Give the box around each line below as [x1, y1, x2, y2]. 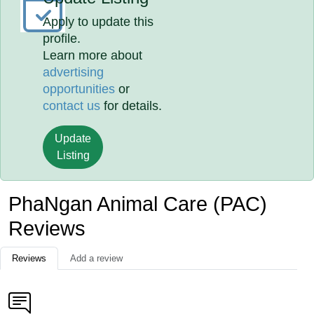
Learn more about [43, 48, 143, 62]
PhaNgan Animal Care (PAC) [8, 193, 267, 215]
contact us [43, 99, 101, 113]
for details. [100, 99, 163, 113]
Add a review [70, 253, 123, 264]
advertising [43, 65, 104, 79]
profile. [43, 32, 81, 46]
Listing [56, 149, 90, 161]
